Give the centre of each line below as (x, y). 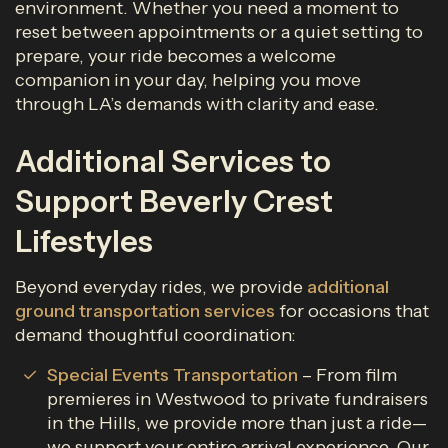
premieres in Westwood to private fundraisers (237, 399)
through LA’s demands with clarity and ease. (197, 104)
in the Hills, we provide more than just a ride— (237, 423)
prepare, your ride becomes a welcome (175, 56)
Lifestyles (84, 241)
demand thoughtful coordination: (155, 335)
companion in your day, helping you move (188, 80)
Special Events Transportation (172, 375)
